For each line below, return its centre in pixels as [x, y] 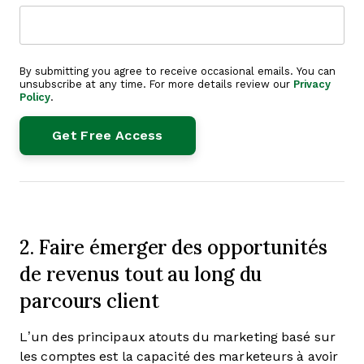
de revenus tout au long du [141, 274]
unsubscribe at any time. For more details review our [156, 84]
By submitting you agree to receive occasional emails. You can [178, 71]
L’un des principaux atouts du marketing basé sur [178, 337]
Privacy [312, 84]
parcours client [89, 301]
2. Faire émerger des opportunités [173, 247]
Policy [35, 97]
